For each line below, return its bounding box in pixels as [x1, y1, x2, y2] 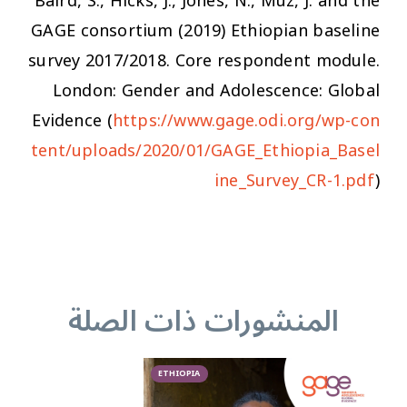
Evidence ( [32, 103, 113, 138]
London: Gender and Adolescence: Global [52, 73, 380, 108]
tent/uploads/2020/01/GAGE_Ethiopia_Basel [30, 133, 380, 168]
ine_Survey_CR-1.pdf [213, 163, 375, 198]
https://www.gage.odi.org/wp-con [112, 103, 380, 138]
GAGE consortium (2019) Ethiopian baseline [31, 13, 380, 48]
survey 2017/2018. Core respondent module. [28, 43, 380, 78]
